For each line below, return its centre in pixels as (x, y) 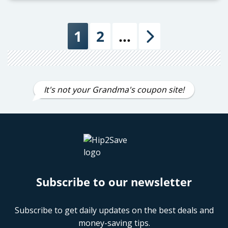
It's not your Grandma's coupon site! (114, 89)
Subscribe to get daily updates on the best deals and (114, 210)
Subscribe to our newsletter (114, 181)
